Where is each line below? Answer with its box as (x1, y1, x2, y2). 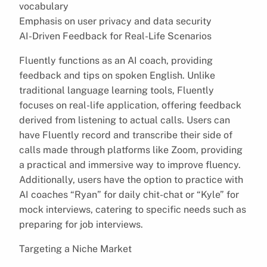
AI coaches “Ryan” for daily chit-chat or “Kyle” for (19, 188, 239, 200)
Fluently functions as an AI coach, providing (19, 54, 213, 66)
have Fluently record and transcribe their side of (19, 129, 232, 141)
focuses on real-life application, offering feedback (19, 99, 241, 111)
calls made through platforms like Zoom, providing (19, 144, 243, 156)
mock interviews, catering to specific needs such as (19, 203, 246, 215)
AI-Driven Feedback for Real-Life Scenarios (19, 30, 212, 42)
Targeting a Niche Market (19, 243, 132, 254)
